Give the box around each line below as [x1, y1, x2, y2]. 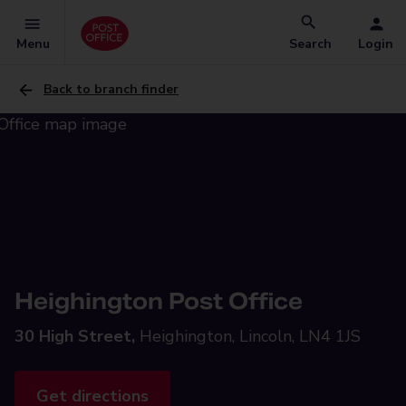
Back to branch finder [43, 81, 179, 98]
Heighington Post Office [14, 287, 303, 315]
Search [289, 35, 332, 53]
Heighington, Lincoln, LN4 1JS [140, 325, 361, 347]
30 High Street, [14, 325, 135, 347]
